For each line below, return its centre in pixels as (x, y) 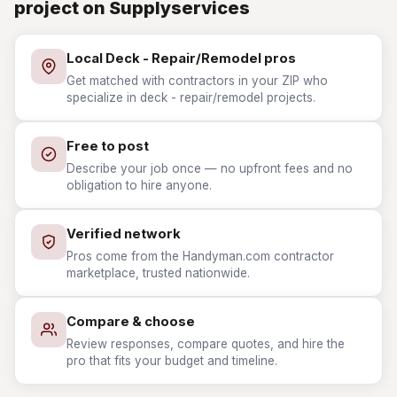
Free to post (108, 146)
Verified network (124, 234)
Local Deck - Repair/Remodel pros (181, 58)
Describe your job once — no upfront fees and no (210, 168)
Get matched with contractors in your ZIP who (197, 81)
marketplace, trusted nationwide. (158, 273)
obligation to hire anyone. (139, 185)
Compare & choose (131, 322)
